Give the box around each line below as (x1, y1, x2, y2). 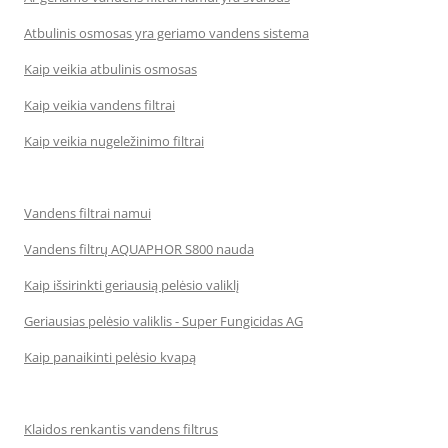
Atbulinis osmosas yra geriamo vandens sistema (24, 24, 309, 42)
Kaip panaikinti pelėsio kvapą (24, 348, 196, 366)
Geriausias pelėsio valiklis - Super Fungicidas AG (24, 312, 303, 330)
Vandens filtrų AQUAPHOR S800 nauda (24, 240, 254, 258)
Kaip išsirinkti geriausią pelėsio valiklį (24, 276, 239, 294)
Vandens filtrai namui (24, 204, 151, 222)
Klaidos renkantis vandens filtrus (24, 420, 218, 438)
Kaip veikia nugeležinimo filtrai (24, 132, 204, 150)
